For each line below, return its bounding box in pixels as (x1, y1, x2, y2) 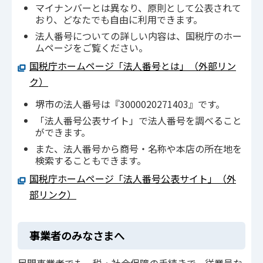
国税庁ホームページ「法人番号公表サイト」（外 (29, 171, 236, 186)
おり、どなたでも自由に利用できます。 (35, 12, 203, 27)
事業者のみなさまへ (29, 228, 124, 244)
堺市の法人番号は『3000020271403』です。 (35, 96, 225, 111)
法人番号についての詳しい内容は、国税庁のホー (35, 29, 242, 43)
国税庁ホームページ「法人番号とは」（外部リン (29, 59, 236, 73)
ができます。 (35, 124, 90, 139)
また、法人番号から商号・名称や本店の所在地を (35, 141, 242, 156)
